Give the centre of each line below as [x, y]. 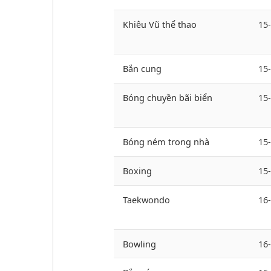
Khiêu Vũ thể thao [160, 24]
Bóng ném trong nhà [166, 142]
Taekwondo [146, 200]
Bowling [139, 244]
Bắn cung [142, 69]
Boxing [137, 171]
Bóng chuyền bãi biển [168, 98]
